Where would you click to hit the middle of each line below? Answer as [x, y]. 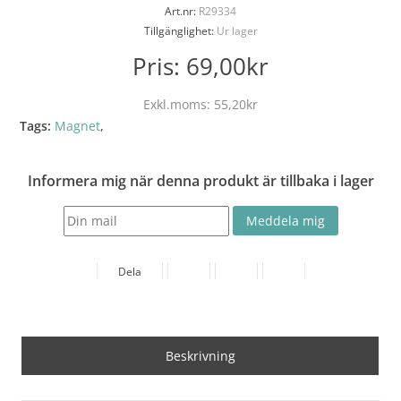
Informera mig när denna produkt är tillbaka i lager [200, 181]
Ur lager [235, 31]
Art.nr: [180, 11]
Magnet [78, 126]
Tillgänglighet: [179, 31]
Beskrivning [200, 355]
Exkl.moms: [179, 104]
